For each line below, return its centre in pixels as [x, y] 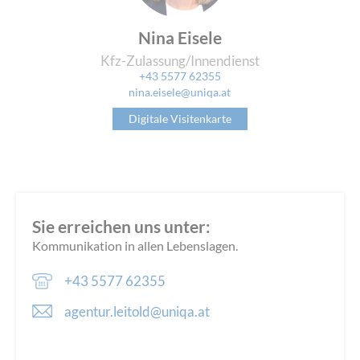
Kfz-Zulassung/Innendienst [180, 61]
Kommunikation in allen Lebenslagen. [135, 245]
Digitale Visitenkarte [180, 119]
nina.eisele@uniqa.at [180, 92]
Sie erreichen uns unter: [122, 226]
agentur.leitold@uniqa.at [137, 311]
